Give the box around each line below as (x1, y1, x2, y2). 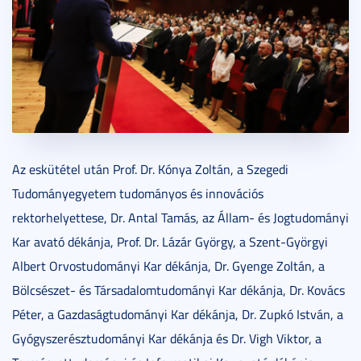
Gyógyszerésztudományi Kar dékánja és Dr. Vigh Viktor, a (12, 329, 322, 347)
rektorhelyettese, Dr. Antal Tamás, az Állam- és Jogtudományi (12, 208, 349, 226)
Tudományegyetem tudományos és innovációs (12, 184, 263, 202)
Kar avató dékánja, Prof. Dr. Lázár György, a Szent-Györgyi (12, 232, 328, 251)
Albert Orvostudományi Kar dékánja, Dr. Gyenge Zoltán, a (12, 256, 325, 275)
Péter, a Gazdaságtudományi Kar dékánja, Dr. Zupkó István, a (12, 305, 343, 323)
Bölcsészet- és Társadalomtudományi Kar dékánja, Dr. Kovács (12, 280, 345, 299)
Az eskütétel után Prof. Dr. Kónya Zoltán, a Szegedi (12, 160, 288, 178)
